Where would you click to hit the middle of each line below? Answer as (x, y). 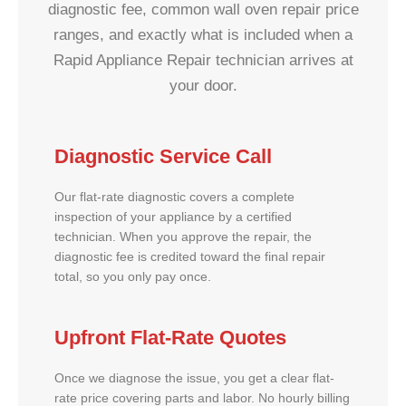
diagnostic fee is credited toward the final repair (190, 256)
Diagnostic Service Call (163, 156)
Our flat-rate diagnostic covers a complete (174, 197)
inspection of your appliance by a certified (173, 217)
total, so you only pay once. (133, 276)
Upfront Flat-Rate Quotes (170, 337)
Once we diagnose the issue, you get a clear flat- (194, 378)
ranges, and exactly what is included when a (203, 34)
